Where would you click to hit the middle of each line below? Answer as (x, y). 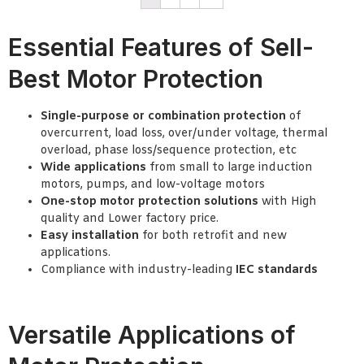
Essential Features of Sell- (161, 47)
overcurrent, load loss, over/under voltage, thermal (184, 133)
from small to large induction (230, 167)
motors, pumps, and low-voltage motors (153, 184)
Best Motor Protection (136, 78)
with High (288, 201)
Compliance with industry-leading (138, 270)
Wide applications (93, 167)
